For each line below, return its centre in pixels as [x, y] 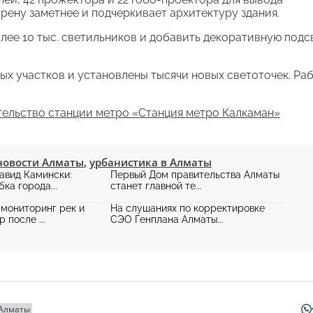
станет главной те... [156, 186]
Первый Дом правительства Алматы [195, 175]
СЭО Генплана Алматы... [167, 219]
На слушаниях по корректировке [188, 208]
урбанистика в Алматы [151, 162]
